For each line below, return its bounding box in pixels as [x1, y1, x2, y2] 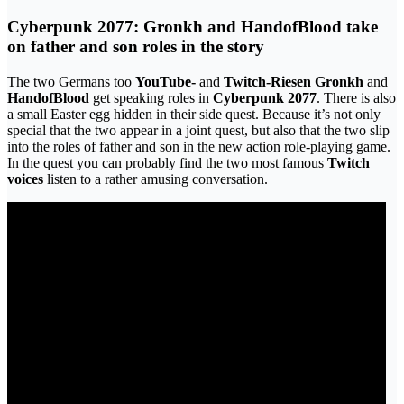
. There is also [317, 90, 396, 106]
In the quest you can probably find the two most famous [7, 155, 327, 171]
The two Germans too [7, 74, 135, 90]
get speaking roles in [89, 90, 213, 106]
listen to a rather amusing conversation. [43, 171, 268, 188]
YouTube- [135, 74, 196, 90]
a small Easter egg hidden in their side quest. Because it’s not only [7, 106, 381, 123]
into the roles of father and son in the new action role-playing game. [7, 139, 390, 155]
